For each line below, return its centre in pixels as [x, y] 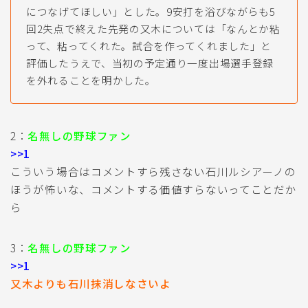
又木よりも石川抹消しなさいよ [91, 283]
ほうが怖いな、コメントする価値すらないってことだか [154, 189]
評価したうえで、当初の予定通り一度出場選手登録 [150, 63]
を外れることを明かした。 [91, 80]
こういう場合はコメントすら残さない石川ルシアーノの [153, 171]
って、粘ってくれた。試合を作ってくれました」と [149, 45]
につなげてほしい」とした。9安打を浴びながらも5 [151, 11]
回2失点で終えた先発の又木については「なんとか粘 [153, 28]
